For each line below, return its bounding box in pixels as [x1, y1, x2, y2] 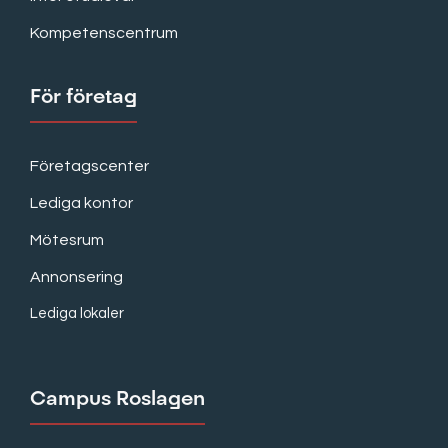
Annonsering [30, 269, 123, 286]
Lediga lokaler [30, 306, 124, 322]
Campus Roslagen [30, 382, 205, 409]
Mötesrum [30, 232, 104, 249]
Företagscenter [30, 158, 149, 175]
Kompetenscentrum [30, 25, 178, 42]
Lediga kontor [30, 195, 133, 212]
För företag [30, 81, 137, 108]
